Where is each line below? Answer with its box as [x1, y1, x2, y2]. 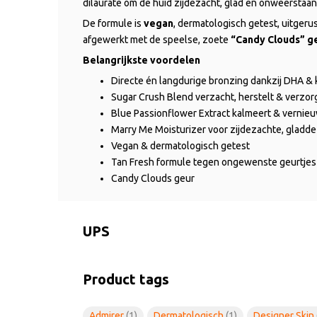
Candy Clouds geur [111, 172, 195, 184]
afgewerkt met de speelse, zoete [83, 33, 231, 45]
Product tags [83, 270, 169, 287]
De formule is [83, 17, 144, 29]
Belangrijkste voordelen [83, 54, 200, 66]
